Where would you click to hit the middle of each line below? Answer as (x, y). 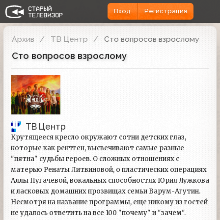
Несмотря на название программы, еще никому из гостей (109, 202)
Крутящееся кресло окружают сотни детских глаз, (98, 137)
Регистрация (165, 11)
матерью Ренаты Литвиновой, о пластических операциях (109, 169)
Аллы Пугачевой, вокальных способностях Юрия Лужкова (110, 180)
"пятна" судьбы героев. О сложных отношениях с (95, 159)
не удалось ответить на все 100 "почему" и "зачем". (98, 213)
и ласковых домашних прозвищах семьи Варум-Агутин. (106, 191)
